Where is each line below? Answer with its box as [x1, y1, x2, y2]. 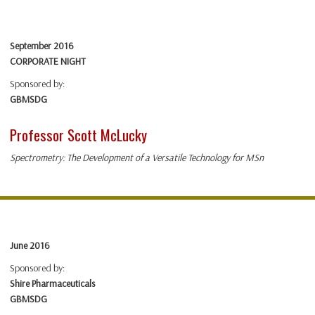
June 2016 [10, 239, 50, 252]
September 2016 [10, 39, 74, 53]
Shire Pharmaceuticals [10, 277, 95, 290]
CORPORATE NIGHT [10, 55, 86, 68]
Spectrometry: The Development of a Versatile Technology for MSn [10, 151, 264, 165]
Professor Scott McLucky [10, 124, 147, 146]
